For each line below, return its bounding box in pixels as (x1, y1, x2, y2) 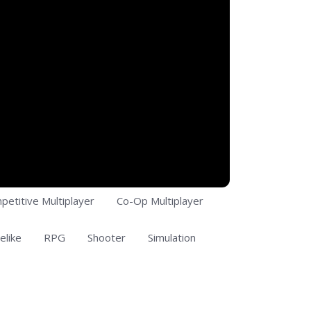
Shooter (87, 230, 126, 245)
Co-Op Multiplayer (117, 194, 203, 208)
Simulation (148, 230, 196, 245)
